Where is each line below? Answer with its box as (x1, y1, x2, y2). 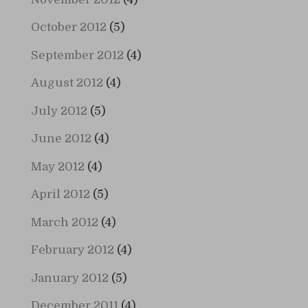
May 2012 (30, 159, 85, 173)
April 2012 (30, 188, 90, 201)
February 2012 (30, 243, 114, 257)
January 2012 (30, 271, 109, 285)
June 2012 (30, 132, 91, 146)
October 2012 (30, 21, 107, 34)
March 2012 (30, 215, 98, 229)
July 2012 (30, 104, 87, 118)
